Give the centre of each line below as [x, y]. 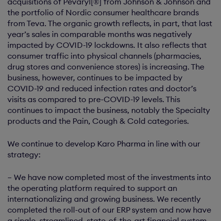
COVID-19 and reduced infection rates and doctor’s [102, 88]
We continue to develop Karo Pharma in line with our [104, 144]
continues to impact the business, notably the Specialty [109, 110]
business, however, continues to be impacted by [95, 77]
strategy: [24, 154]
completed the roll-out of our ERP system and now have [109, 210]
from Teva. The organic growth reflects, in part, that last [110, 23]
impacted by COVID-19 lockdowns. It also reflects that [107, 45]
